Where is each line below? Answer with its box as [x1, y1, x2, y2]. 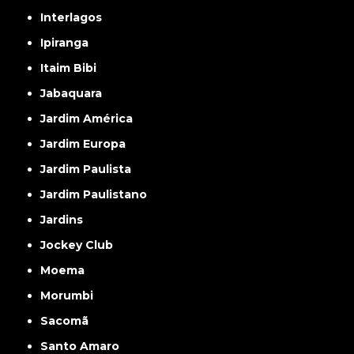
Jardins [46, 213, 84, 228]
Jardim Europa [46, 137, 126, 152]
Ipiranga [43, 36, 89, 51]
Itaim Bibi [43, 61, 97, 76]
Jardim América [46, 111, 134, 126]
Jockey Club [46, 238, 114, 253]
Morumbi [51, 288, 94, 303]
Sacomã [48, 314, 89, 329]
